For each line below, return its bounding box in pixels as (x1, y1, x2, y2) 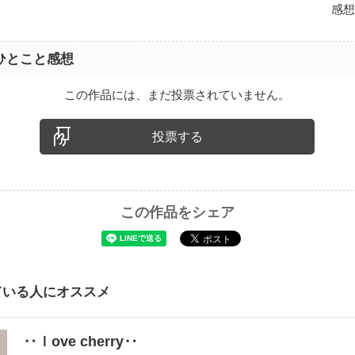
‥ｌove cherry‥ (23, 334, 139, 350)
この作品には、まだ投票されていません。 (64, 87, 291, 101)
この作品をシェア (120, 204, 235, 220)
